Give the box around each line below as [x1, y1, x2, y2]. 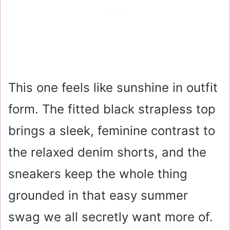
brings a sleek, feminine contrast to [8, 123, 215, 139]
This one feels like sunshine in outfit [8, 80, 218, 95]
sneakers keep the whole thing [8, 166, 187, 182]
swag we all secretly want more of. [8, 209, 213, 225]
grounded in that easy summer [8, 188, 188, 203]
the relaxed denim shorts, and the [8, 145, 206, 160]
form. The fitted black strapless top [8, 102, 216, 117]
